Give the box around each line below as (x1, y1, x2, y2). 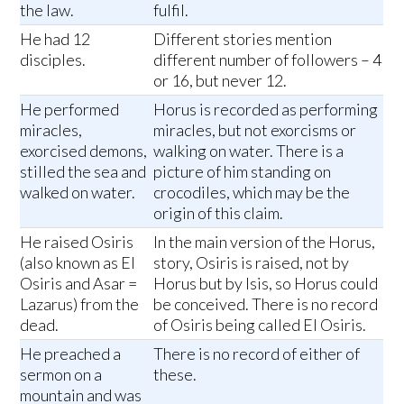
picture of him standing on (153, 161, 332, 181)
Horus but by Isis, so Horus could (153, 272, 379, 293)
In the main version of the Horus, (153, 231, 376, 252)
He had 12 (20, 28, 91, 49)
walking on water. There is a (153, 140, 344, 161)
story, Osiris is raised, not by (153, 252, 350, 272)
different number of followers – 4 (153, 49, 382, 69)
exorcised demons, (20, 140, 148, 161)
